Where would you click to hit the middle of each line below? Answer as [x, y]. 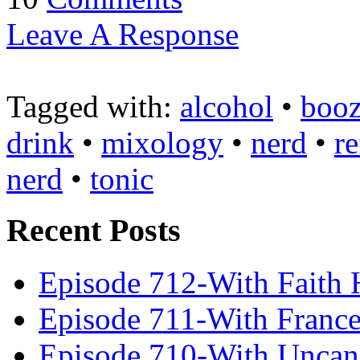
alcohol [227, 106]
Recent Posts [98, 231]
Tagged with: [93, 106]
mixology [162, 142]
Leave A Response [123, 34]
